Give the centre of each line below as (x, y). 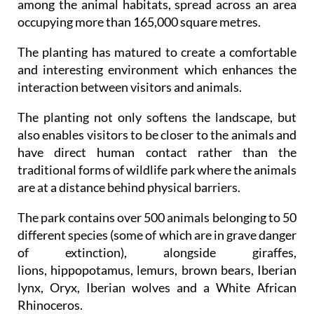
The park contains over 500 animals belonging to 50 (157, 218)
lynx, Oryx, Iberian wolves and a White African (157, 288)
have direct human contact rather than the (157, 152)
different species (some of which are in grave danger (157, 235)
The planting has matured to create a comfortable (157, 52)
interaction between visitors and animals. (130, 87)
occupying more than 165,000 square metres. (139, 22)
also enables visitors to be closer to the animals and (157, 135)
